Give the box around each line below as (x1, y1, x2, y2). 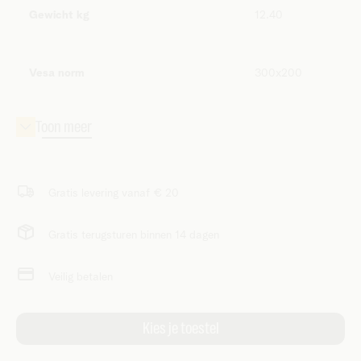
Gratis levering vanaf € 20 (48, 188, 179, 199)
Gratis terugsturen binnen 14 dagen (48, 230, 219, 241)
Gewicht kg (29, 10, 89, 21)
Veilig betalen (48, 272, 113, 283)
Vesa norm (29, 68, 85, 79)
